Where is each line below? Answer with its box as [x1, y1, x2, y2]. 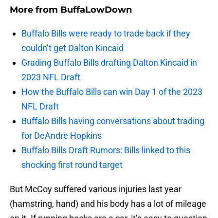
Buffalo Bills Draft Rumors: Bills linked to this [21, 145, 190, 156]
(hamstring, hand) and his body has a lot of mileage [10, 199, 206, 209]
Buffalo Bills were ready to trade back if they [21, 28, 190, 39]
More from [10, 4, 60, 16]
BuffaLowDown [60, 4, 132, 16]
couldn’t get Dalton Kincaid [21, 43, 124, 54]
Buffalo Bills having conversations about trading [21, 116, 204, 127]
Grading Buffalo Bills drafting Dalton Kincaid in [21, 57, 197, 68]
